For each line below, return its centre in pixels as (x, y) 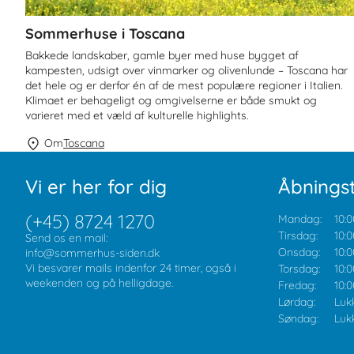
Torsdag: (299, 269)
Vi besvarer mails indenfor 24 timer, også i (131, 268)
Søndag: (298, 318)
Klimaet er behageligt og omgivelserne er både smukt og (171, 100)
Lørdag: (297, 302)
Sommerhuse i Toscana (105, 34)
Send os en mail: (66, 238)
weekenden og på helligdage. (99, 283)
